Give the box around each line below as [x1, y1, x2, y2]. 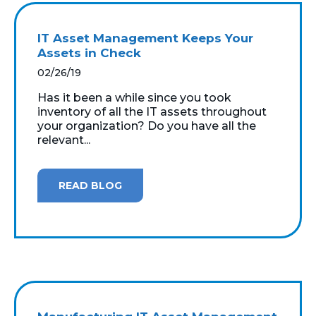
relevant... [37, 133, 90, 147]
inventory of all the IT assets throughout [37, 104, 267, 119]
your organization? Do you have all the [37, 119, 256, 133]
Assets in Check [37, 45, 141, 60]
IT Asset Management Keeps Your [37, 30, 253, 45]
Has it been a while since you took [37, 90, 231, 104]
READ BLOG [59, 178, 122, 192]
